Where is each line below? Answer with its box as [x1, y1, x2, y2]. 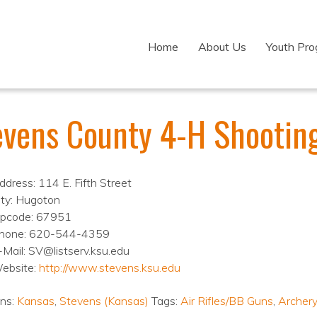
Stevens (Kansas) [59, 294, 149, 308]
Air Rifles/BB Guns [180, 294, 273, 308]
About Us [198, 40, 246, 54]
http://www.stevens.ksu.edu [38, 260, 180, 275]
